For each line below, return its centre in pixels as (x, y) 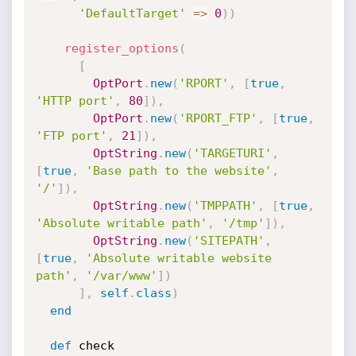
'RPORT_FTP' (218, 118)
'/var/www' (121, 276)
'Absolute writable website (178, 258)
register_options (121, 48)
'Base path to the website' (178, 171)
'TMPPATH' (225, 206)
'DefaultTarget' (132, 14)
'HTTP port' (75, 101)
